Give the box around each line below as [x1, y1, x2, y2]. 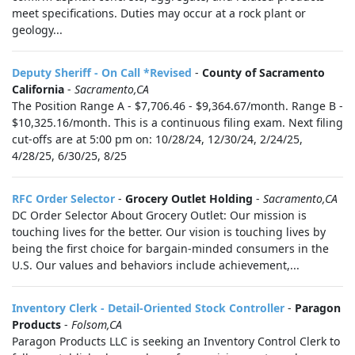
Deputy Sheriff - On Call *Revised [12, 65, 192, 80]
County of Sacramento [202, 65, 325, 80]
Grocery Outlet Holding [125, 191, 253, 206]
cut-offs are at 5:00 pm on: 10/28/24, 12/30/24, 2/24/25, [12, 132, 303, 147]
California [12, 82, 64, 97]
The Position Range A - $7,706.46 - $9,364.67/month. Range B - [12, 98, 343, 113]
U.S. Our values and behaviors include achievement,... [12, 258, 300, 273]
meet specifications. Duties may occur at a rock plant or [12, 6, 306, 21]
